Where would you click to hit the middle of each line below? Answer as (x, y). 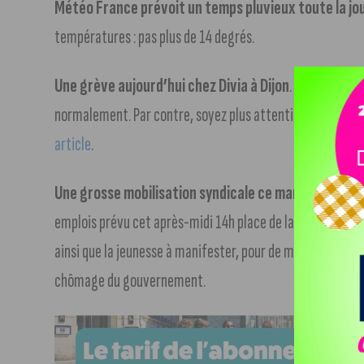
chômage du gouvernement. (130, 280)
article (73, 144)
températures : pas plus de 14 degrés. (155, 37)
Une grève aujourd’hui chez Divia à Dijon (172, 85)
